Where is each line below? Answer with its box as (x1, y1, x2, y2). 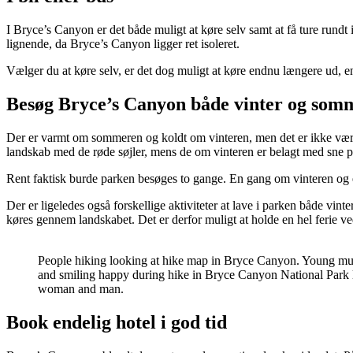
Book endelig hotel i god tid (6, 311, 227, 333)
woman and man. (38, 282, 124, 296)
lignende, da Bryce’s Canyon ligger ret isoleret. (6, 37, 240, 51)
